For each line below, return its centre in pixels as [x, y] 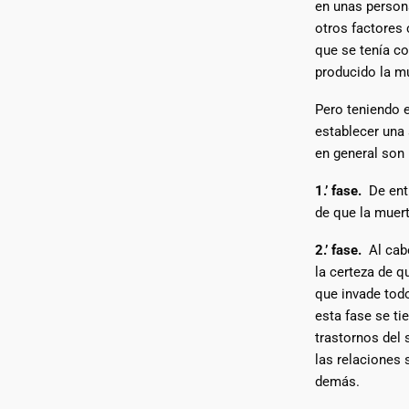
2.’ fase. [338, 250]
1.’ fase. [338, 190]
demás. [339, 381]
